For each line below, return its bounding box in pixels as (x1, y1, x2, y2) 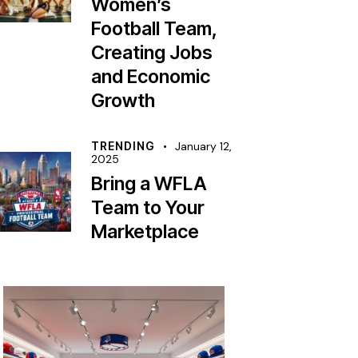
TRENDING (91, 139, 156, 153)
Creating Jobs (91, 41, 213, 65)
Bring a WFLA (91, 172, 208, 196)
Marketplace (91, 220, 200, 244)
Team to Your (91, 196, 205, 220)
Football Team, (91, 17, 217, 41)
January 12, (175, 139, 233, 154)
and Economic (91, 65, 211, 89)
